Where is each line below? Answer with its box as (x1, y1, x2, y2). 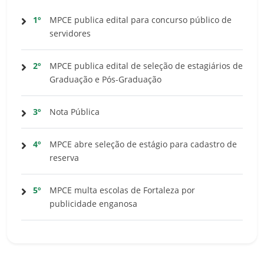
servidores (49, 27, 91, 39)
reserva (49, 151, 79, 163)
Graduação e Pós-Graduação (49, 73, 161, 85)
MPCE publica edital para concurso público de (49, 14, 232, 25)
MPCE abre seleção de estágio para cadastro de (49, 138, 237, 150)
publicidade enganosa (49, 197, 137, 209)
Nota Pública (49, 105, 100, 117)
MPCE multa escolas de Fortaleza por (49, 184, 195, 196)
